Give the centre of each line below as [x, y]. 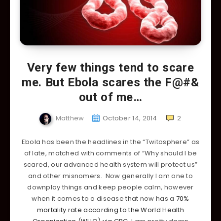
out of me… [110, 97]
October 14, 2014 [130, 118]
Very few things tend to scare [110, 67]
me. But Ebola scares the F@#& [110, 82]
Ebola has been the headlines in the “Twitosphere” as [110, 142]
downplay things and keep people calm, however [110, 187]
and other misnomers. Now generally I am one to [110, 176]
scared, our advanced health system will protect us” [110, 164]
